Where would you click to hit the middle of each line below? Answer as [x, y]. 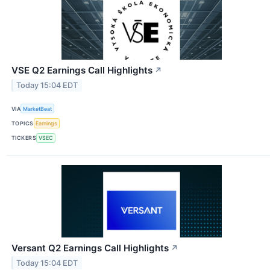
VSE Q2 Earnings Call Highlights [82, 71]
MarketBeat [38, 108]
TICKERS [24, 138]
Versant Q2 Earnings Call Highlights [90, 248]
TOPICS [23, 124]
